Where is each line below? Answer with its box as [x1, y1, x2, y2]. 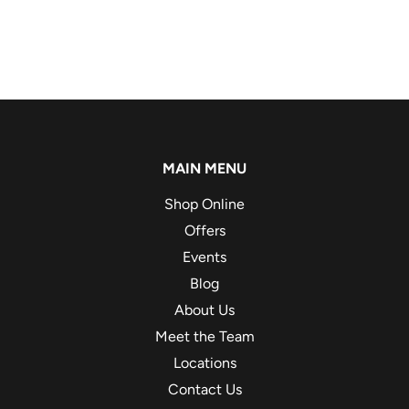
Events [183, 248, 226, 267]
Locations [173, 354, 236, 372]
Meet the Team [154, 328, 255, 346]
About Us [174, 301, 235, 320]
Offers [184, 222, 225, 240]
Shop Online [164, 195, 245, 214]
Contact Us [167, 381, 242, 399]
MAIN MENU [163, 160, 246, 178]
